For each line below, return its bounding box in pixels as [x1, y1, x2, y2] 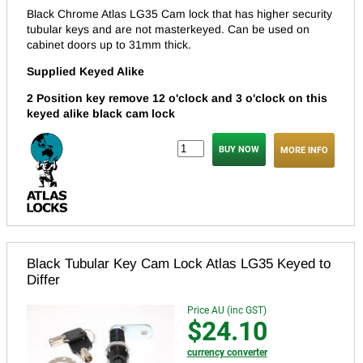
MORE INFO [280, 145, 328, 156]
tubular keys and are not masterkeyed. [27, 23, 228, 36]
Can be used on [228, 23, 310, 36]
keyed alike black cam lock [27, 107, 175, 121]
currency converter [186, 347, 267, 359]
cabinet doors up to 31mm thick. [27, 38, 191, 52]
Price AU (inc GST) [186, 305, 267, 317]
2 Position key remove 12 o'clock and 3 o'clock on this [27, 92, 327, 105]
